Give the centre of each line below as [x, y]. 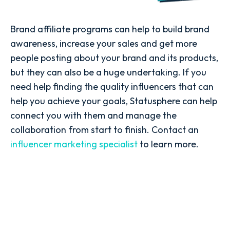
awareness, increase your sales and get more [104, 43]
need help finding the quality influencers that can [112, 86]
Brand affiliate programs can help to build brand [110, 29]
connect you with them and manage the [93, 115]
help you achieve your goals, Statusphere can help [114, 101]
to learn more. [168, 144]
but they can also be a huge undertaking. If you [108, 72]
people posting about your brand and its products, [114, 57]
